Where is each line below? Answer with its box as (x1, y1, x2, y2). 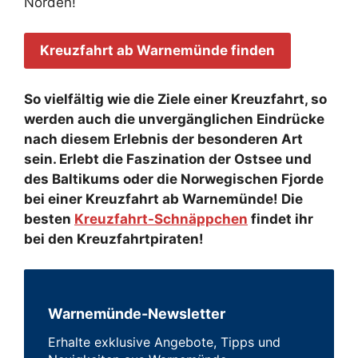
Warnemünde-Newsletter (48, 304, 225, 322)
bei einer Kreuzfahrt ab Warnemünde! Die (24, 190, 303, 207)
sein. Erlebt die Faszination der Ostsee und (24, 150, 312, 167)
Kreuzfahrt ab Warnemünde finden (40, 42, 275, 59)
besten (24, 210, 74, 227)
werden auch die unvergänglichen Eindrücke (24, 110, 324, 127)
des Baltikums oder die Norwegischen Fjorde (24, 170, 324, 187)
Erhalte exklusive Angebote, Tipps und (48, 334, 280, 351)
